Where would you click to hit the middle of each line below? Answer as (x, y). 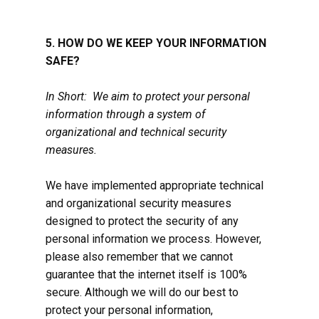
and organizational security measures (138, 203)
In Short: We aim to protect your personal (148, 96)
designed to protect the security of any (142, 221)
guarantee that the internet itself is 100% (146, 274)
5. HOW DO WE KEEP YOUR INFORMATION (156, 43)
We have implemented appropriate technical (155, 185)
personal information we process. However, (153, 239)
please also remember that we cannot (139, 257)
